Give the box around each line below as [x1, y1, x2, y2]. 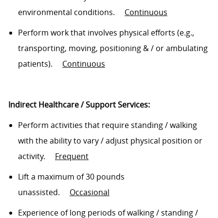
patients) [18, 58, 51, 70]
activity [18, 151, 43, 162]
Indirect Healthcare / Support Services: [8, 99, 150, 110]
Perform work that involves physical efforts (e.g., [18, 27, 194, 38]
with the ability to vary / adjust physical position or [18, 135, 202, 146]
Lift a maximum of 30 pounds [18, 171, 125, 182]
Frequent [54, 151, 89, 162]
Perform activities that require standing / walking [18, 120, 197, 131]
